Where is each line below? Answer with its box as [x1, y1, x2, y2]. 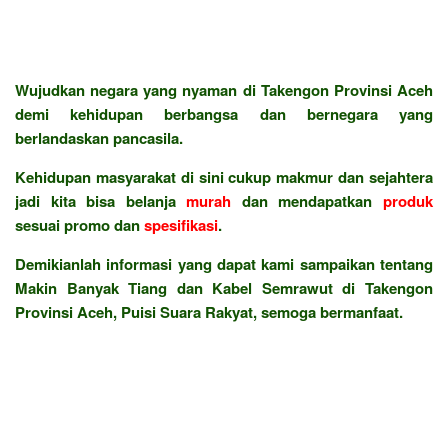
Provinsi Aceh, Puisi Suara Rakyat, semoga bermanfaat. [15, 300, 403, 323]
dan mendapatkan [231, 189, 384, 212]
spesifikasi [144, 213, 218, 236]
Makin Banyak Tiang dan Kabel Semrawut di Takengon [15, 276, 433, 299]
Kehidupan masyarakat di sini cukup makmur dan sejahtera [15, 165, 433, 188]
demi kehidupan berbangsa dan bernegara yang [15, 102, 433, 125]
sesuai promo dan [15, 213, 144, 236]
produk [383, 189, 434, 212]
